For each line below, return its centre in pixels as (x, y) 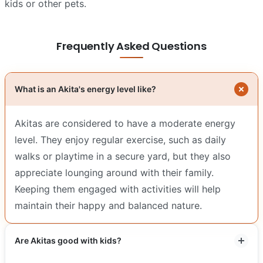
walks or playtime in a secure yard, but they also (123, 156)
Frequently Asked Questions (131, 46)
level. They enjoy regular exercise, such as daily (120, 139)
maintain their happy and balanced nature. (108, 205)
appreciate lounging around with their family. (114, 172)
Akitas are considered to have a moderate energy (125, 123)
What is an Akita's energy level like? (85, 89)
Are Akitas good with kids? (68, 240)
